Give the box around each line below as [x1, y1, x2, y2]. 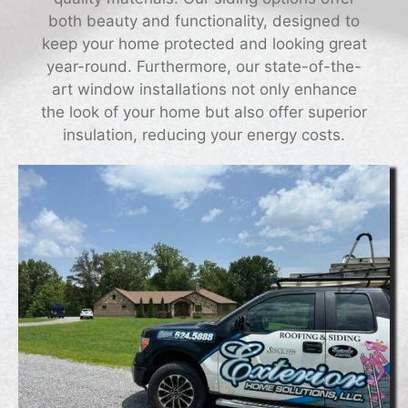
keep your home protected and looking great [41, 34, 367, 53]
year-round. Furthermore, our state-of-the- [46, 56, 362, 76]
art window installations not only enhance [51, 79, 357, 98]
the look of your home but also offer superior [41, 102, 367, 121]
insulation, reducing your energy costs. [63, 125, 345, 144]
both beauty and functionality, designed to [48, 11, 360, 30]
